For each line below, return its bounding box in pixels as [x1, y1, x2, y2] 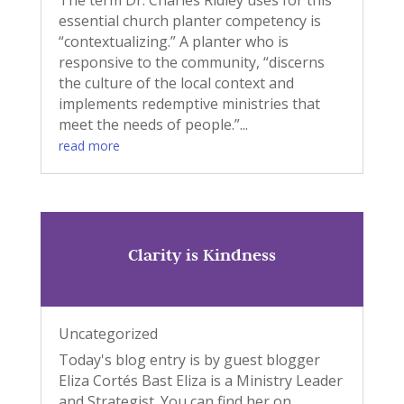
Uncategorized [58, 323, 158, 344]
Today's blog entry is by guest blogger [58, 349, 320, 370]
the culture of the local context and [58, 73, 294, 94]
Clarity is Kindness [127, 243, 276, 265]
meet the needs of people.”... [58, 115, 248, 135]
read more [58, 137, 120, 155]
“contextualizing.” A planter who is [58, 32, 289, 52]
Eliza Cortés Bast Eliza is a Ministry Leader [58, 370, 343, 390]
